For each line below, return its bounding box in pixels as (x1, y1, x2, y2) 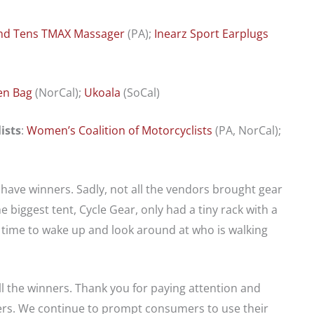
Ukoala (84, 84, 121, 100)
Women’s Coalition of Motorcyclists (27, 123, 212, 139)
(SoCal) (121, 84, 160, 100)
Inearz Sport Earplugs (154, 26, 268, 42)
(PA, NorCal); (212, 123, 281, 139)
